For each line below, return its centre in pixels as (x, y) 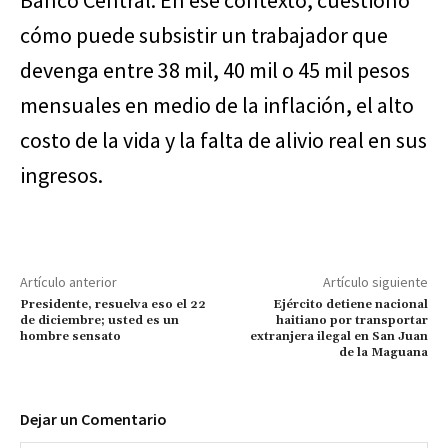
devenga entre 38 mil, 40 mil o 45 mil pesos (215, 69)
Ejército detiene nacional (350, 304)
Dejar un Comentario (93, 418)
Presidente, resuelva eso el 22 (113, 304)
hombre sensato (70, 336)
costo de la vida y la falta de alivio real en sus (223, 139)
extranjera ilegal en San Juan (338, 336)
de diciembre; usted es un (99, 320)
